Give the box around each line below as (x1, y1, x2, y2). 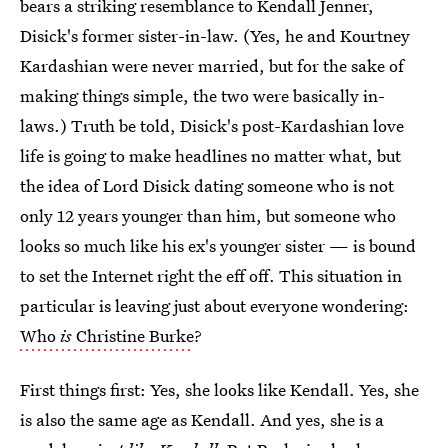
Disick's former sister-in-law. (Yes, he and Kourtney (20, 24, 410, 47)
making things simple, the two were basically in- (20, 84, 385, 107)
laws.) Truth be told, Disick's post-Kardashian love (20, 114, 404, 137)
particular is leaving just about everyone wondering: (20, 294, 409, 317)
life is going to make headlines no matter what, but (20, 144, 401, 167)
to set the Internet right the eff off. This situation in (20, 264, 402, 287)
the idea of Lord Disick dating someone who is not (20, 174, 394, 197)
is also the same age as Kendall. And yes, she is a (20, 408, 384, 431)
